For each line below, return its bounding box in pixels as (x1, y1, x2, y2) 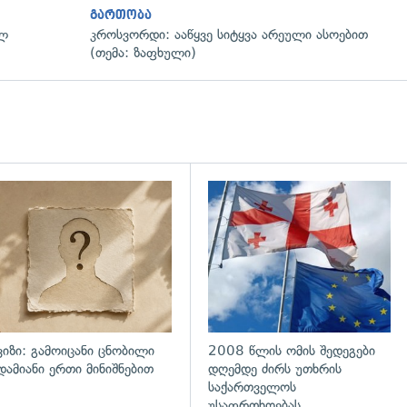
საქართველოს (208, 378, 297, 395)
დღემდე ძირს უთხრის (208, 360, 342, 377)
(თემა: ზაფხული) (90, 45, 196, 62)
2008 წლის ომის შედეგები (208, 342, 376, 359)
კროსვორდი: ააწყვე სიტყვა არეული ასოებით (90, 26, 368, 44)
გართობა (90, 8, 152, 23)
